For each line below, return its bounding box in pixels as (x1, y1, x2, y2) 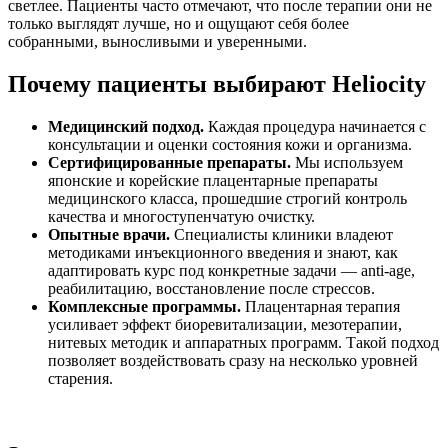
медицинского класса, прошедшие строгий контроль (48, 190, 407, 208)
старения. (48, 370, 113, 388)
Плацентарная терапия (241, 298, 400, 316)
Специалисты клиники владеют (170, 226, 393, 244)
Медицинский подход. (48, 118, 204, 136)
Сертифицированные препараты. (48, 154, 291, 172)
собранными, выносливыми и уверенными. (8, 33, 307, 51)
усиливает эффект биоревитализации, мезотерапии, (48, 316, 402, 334)
